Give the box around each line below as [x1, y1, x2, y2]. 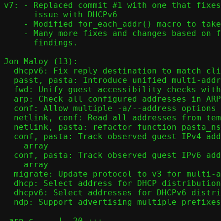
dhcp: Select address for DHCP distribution [4, 179, 14, 188]
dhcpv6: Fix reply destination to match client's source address [4, 66, 14, 75]
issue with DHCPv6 [4, 10, 34, 19]
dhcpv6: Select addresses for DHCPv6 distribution [4, 188, 14, 197]
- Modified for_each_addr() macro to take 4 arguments [4, 19, 24, 29]
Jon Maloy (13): [4, 57, 78, 66]
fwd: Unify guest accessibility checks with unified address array [4, 85, 14, 94]
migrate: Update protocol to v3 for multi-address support [4, 169, 14, 179]
